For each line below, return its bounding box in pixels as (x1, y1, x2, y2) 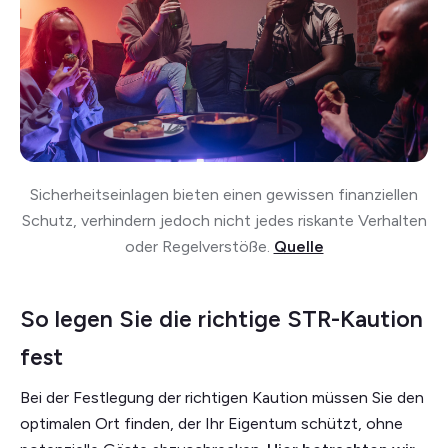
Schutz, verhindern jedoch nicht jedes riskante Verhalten (21, 211, 427, 231)
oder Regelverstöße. (124, 237, 270, 257)
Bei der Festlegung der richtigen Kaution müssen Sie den (20, 388, 424, 408)
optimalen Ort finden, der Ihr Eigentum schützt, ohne (20, 414, 403, 434)
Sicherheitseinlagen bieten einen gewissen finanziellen (30, 185, 418, 205)
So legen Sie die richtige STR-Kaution (20, 305, 423, 334)
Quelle (273, 237, 324, 257)
